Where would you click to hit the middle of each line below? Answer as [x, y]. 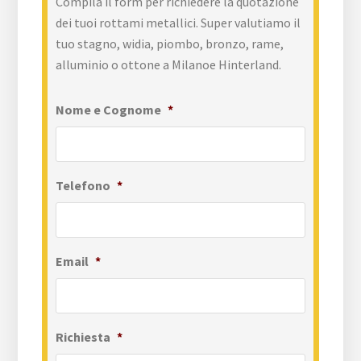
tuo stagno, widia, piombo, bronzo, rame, [170, 44]
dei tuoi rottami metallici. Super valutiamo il [178, 23]
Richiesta [83, 337]
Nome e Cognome [109, 110]
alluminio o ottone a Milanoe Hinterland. [169, 65]
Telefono [83, 186]
